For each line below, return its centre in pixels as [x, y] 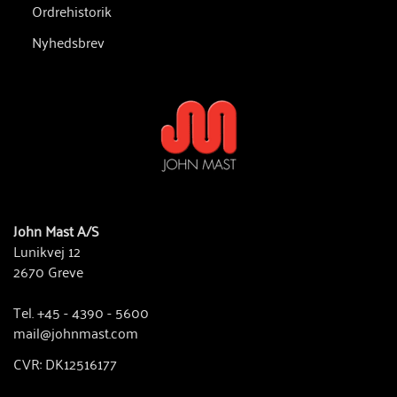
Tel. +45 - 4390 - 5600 [81, 311]
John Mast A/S [56, 230]
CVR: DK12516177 [65, 364]
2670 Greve [48, 271]
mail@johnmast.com [76, 332]
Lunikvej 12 [47, 250]
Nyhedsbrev [68, 41]
